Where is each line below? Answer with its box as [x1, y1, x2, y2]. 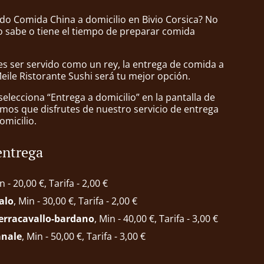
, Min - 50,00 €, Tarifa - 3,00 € [22, 230, 146, 243]
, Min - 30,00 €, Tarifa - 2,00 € [14, 194, 138, 207]
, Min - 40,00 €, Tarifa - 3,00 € [94, 212, 219, 225]
